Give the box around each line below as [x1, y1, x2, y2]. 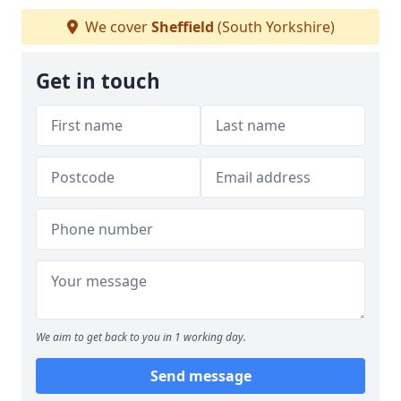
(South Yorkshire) [213, 17, 335, 37]
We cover [81, 17, 151, 37]
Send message [149, 366, 252, 386]
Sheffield [150, 17, 214, 37]
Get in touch [36, 67, 160, 95]
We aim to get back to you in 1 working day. [36, 329, 246, 345]
